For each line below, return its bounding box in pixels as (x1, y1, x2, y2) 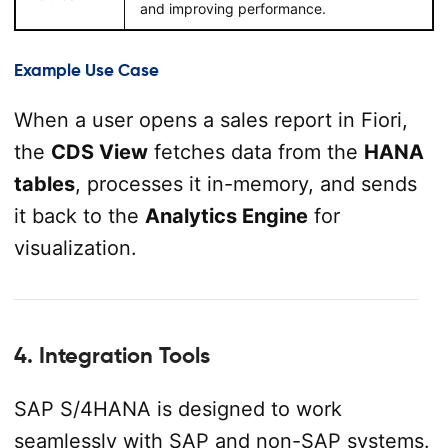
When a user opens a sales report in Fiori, (13, 108, 408, 133)
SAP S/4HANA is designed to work (13, 397, 342, 422)
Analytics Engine (144, 204, 308, 229)
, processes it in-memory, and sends (74, 172, 417, 197)
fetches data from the (147, 140, 364, 165)
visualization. (13, 236, 137, 261)
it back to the (13, 204, 145, 229)
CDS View (50, 140, 148, 165)
